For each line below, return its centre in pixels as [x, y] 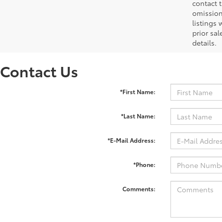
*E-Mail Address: [131, 140]
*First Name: [138, 92]
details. [204, 43]
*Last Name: [138, 116]
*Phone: [144, 165]
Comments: [139, 189]
